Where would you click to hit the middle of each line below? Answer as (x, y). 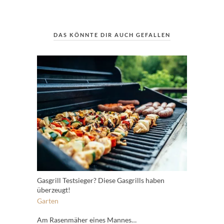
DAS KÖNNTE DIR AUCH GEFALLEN (112, 35)
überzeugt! (54, 189)
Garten (48, 200)
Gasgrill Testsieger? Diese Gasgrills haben (101, 180)
